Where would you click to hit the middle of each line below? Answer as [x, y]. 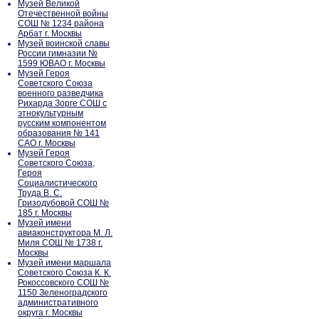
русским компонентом [62, 123]
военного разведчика [61, 93]
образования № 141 [59, 133]
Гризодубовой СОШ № [63, 203]
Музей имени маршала [64, 263]
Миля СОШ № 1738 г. [60, 243]
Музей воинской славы [64, 43]
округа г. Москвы [50, 313]
